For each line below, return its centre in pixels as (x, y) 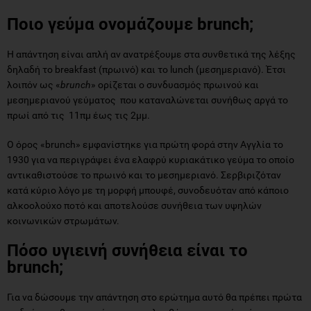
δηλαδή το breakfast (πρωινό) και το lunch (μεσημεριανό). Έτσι (146, 69)
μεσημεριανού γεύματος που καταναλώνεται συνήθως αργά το (148, 100)
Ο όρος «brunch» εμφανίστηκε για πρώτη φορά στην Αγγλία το (145, 144)
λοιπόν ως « (34, 84)
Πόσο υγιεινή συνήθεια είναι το (127, 250)
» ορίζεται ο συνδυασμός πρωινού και (175, 84)
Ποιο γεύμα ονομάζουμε (102, 24)
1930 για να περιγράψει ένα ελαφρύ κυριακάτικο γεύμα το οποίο (151, 159)
